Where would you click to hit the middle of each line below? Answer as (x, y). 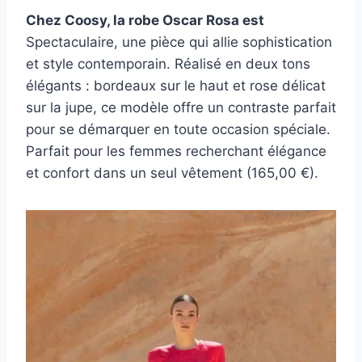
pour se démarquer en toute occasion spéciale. (178, 129)
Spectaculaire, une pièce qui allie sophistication (179, 42)
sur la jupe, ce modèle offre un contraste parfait (181, 107)
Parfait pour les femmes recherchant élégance (176, 151)
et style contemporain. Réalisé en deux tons (168, 63)
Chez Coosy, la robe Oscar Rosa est (145, 20)
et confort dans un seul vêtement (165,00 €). (172, 173)
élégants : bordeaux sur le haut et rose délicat (176, 85)
